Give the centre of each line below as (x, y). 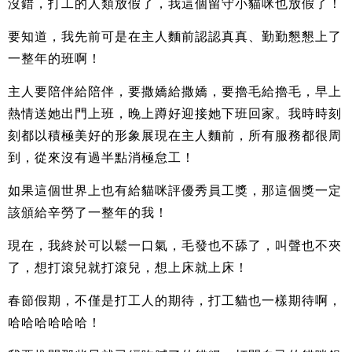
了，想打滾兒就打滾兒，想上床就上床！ (128, 267)
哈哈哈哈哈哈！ (55, 322)
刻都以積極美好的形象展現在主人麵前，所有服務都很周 (175, 135)
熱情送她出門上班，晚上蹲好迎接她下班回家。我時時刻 (175, 113)
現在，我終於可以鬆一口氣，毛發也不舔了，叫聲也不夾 (175, 245)
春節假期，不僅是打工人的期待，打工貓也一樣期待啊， (175, 300)
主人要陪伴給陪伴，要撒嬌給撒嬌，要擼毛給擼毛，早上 (175, 91)
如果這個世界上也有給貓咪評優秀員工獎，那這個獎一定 (175, 190)
